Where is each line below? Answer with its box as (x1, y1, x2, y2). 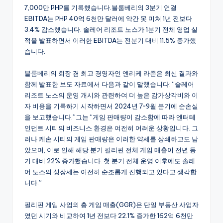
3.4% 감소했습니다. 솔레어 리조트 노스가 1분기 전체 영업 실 (24, 25, 198, 34)
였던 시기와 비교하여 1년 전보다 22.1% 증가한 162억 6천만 (24, 212, 193, 220)
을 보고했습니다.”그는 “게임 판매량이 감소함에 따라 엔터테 (24, 113, 196, 121)
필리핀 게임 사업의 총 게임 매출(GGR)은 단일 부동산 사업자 (24, 201, 199, 209)
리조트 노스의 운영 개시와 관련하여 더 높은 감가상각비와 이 (24, 91, 198, 100)
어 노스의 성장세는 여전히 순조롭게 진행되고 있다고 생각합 (24, 168, 197, 176)
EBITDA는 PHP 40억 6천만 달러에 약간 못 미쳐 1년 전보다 (24, 14, 192, 23)
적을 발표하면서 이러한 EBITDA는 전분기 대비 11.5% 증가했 (24, 36, 196, 45)
